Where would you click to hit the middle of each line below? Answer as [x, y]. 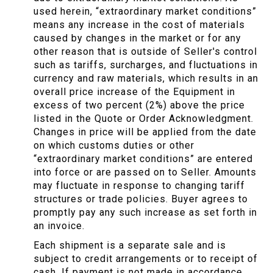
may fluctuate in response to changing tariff [139, 186]
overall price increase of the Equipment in [134, 92]
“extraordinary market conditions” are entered [143, 159]
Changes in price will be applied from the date [145, 132]
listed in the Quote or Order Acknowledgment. [144, 119]
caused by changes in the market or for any [137, 38]
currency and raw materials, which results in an [146, 79]
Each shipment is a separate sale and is [130, 246]
